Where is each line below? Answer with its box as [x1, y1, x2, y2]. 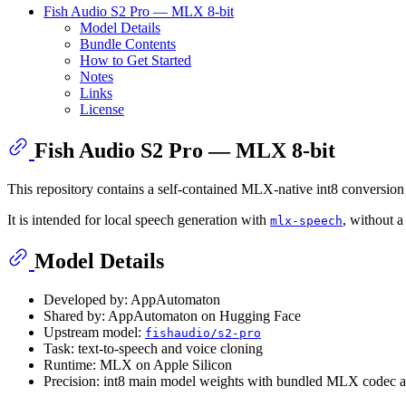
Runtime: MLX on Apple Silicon [43, 356, 232, 372]
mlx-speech [270, 213, 343, 227]
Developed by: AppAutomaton [43, 291, 220, 307]
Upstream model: [43, 324, 145, 340]
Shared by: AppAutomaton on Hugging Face [43, 307, 301, 324]
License [80, 101, 124, 117]
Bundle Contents [80, 35, 176, 52]
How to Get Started [80, 52, 191, 68]
